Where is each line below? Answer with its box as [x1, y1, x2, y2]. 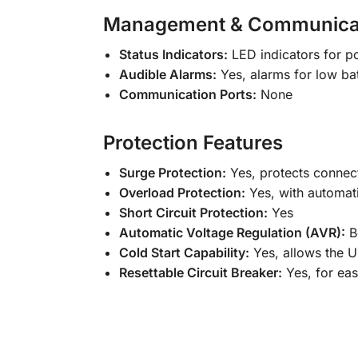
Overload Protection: [118, 185, 245, 201]
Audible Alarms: [118, 66, 217, 83]
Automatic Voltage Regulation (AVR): [118, 225, 345, 241]
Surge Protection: [118, 165, 226, 181]
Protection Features [102, 131, 283, 155]
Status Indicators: [118, 46, 228, 63]
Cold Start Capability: [118, 245, 249, 261]
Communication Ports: [118, 86, 257, 103]
